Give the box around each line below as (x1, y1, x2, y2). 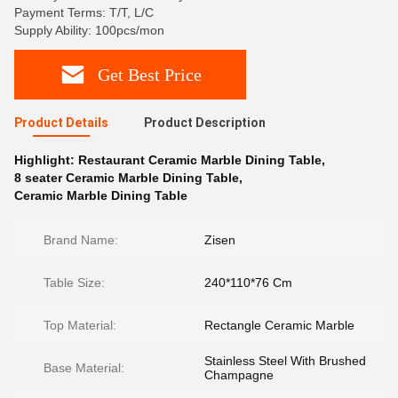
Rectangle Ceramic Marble (204, 318, 354, 332)
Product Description (144, 115, 266, 130)
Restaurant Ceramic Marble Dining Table (78, 153, 322, 167)
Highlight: (14, 153, 78, 167)
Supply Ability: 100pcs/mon (14, 23, 164, 37)
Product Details (14, 115, 108, 130)
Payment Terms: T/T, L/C (14, 5, 154, 20)
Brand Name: (44, 233, 118, 247)
